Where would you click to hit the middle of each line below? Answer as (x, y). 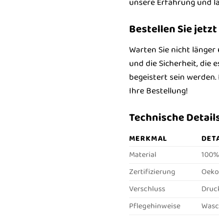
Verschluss (147, 189)
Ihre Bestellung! (158, 91)
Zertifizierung (152, 172)
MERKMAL (148, 138)
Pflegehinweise (154, 206)
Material (142, 154)
